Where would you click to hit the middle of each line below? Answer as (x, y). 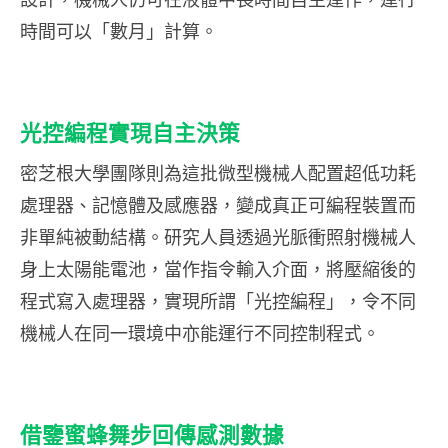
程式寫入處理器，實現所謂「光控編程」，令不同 (218, 300)
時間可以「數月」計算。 (119, 30)
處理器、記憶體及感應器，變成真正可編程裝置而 (218, 204)
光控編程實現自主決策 (130, 132)
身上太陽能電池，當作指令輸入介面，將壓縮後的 (218, 268)
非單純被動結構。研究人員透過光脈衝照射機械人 (218, 236)
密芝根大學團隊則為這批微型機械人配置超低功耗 (218, 172)
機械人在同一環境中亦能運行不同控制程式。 (200, 332)
